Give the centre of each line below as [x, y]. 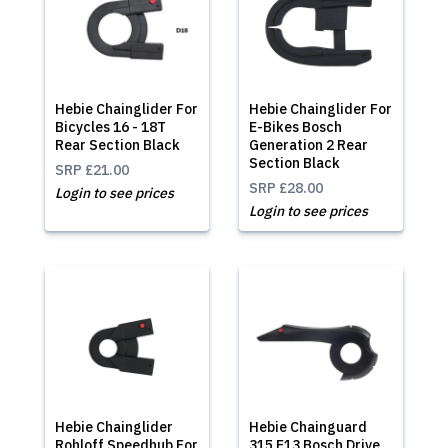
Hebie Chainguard [308, 427]
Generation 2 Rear [308, 145]
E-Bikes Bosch [295, 127]
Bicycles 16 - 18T [110, 127]
